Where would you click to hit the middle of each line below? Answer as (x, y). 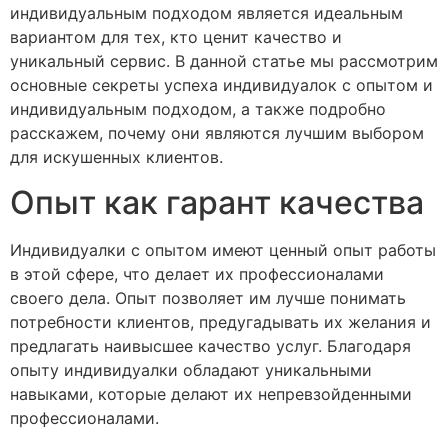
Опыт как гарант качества (217, 202)
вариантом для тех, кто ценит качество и (176, 37)
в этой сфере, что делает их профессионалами (197, 273)
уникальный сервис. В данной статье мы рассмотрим (224, 61)
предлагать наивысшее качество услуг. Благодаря (210, 345)
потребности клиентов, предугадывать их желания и (220, 321)
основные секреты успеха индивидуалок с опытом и (221, 85)
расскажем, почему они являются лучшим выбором (217, 133)
